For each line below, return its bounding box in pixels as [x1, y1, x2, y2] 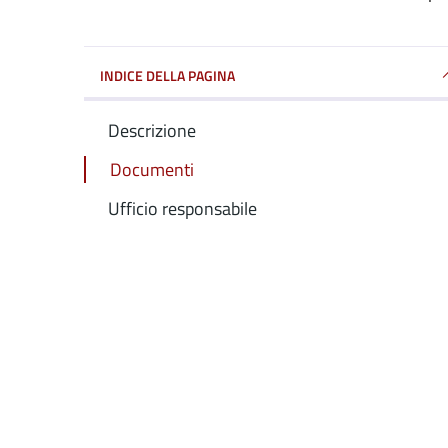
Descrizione [108, 117, 196, 144]
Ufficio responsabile [108, 195, 257, 222]
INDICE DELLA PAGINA [100, 64, 235, 86]
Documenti [110, 156, 194, 183]
